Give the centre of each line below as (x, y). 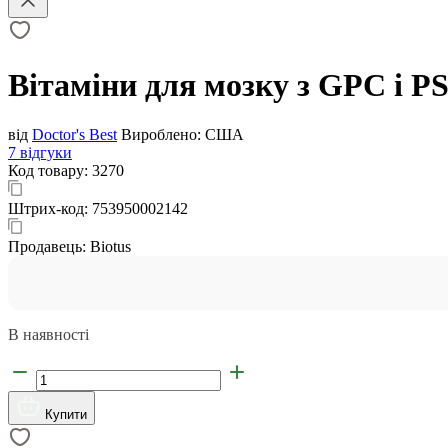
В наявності (48, 334)
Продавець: (49, 246)
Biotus (110, 246)
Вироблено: (161, 134)
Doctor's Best (74, 134)
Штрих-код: (50, 208)
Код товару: (50, 170)
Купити (66, 414)
